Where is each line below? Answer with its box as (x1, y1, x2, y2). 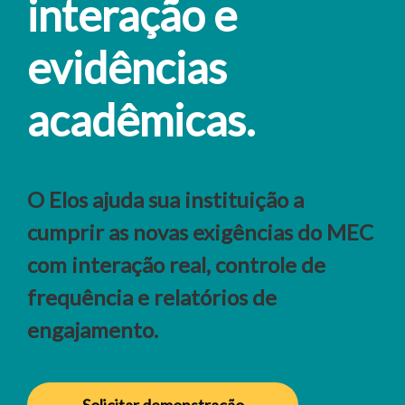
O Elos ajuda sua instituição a (27, 186, 304, 212)
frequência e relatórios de (27, 284, 277, 310)
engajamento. (27, 316, 158, 343)
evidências (27, 42, 227, 93)
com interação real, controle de (27, 251, 325, 278)
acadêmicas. (27, 94, 255, 146)
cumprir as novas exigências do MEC (27, 219, 373, 245)
